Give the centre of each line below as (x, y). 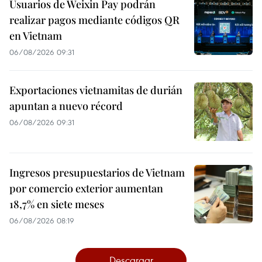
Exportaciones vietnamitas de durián (96, 90)
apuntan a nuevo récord (66, 106)
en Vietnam (36, 36)
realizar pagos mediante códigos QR (94, 20)
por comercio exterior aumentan (86, 189)
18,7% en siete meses (57, 204)
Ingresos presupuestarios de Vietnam (97, 173)
